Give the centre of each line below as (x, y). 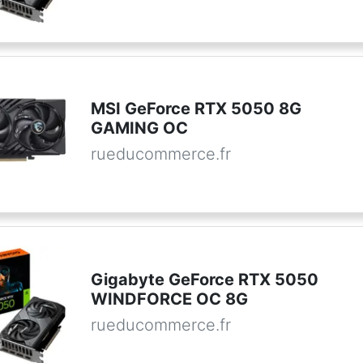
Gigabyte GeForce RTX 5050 (204, 279)
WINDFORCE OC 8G (169, 299)
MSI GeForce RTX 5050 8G (196, 109)
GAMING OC (139, 128)
